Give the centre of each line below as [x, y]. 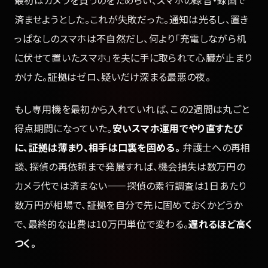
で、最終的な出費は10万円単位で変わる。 [102, 223]
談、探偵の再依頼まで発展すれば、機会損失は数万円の [130, 166]
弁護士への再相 [215, 147]
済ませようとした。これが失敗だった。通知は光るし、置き [132, 19]
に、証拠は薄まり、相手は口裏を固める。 [98, 147]
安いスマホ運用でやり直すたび [178, 128]
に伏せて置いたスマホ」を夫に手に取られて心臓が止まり [133, 57]
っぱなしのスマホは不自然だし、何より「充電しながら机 [130, 38]
